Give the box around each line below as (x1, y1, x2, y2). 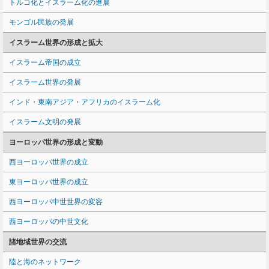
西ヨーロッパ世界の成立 (9, 158, 88, 166)
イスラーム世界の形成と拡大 (9, 38, 103, 47)
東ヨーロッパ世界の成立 (9, 178, 88, 186)
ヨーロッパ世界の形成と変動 (9, 138, 103, 147)
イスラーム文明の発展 (9, 118, 81, 126)
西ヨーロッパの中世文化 (9, 217, 88, 226)
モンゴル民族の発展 (9, 18, 74, 26)
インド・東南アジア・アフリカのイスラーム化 (9, 98, 160, 106)
